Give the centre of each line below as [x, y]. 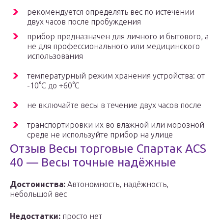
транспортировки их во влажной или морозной [116, 125]
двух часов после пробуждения [84, 22]
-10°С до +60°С [53, 86]
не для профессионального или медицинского [113, 46]
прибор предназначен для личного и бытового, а [118, 37]
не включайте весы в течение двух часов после [114, 105]
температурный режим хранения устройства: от [116, 76]
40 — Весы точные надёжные [93, 163]
